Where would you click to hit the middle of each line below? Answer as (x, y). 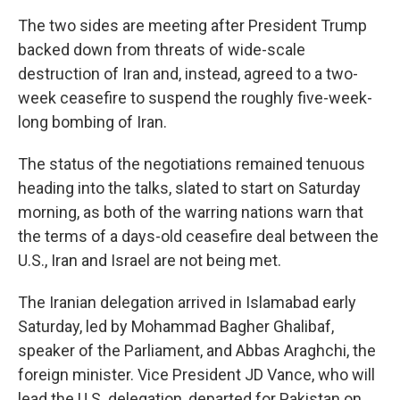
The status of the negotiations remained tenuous (192, 164)
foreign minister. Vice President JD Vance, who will (196, 375)
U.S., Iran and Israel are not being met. (151, 261)
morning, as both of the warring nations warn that (191, 212)
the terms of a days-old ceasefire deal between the (198, 237)
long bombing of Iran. (92, 122)
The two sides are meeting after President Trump (192, 26)
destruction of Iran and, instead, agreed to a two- (188, 74)
